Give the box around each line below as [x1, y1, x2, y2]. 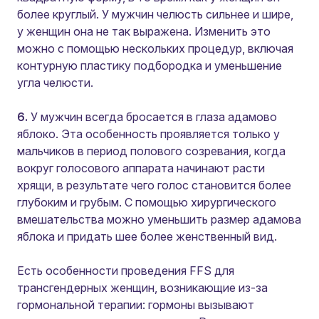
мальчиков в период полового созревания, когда [17, 144, 286, 158]
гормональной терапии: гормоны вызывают [17, 298, 254, 312]
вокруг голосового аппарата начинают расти [17, 161, 265, 175]
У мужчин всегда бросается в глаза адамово [28, 110, 277, 124]
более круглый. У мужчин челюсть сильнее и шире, [17, 7, 293, 21]
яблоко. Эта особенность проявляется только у [17, 127, 280, 141]
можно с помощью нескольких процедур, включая [17, 41, 293, 56]
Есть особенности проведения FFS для [17, 263, 234, 278]
